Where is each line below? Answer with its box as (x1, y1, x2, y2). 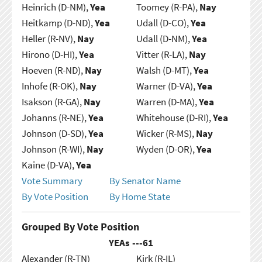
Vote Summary (21, 174, 82, 187)
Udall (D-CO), (136, 16, 191, 29)
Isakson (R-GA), (21, 95, 84, 108)
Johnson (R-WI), (21, 142, 87, 156)
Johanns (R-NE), (21, 111, 88, 124)
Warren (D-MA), (136, 95, 199, 108)
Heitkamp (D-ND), (21, 16, 95, 29)
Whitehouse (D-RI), (136, 111, 213, 124)
